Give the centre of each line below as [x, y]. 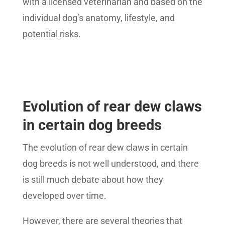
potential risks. [51, 34]
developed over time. [65, 196]
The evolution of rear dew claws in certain [105, 148]
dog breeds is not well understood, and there [110, 164]
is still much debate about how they [93, 180]
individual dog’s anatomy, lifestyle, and [98, 18]
